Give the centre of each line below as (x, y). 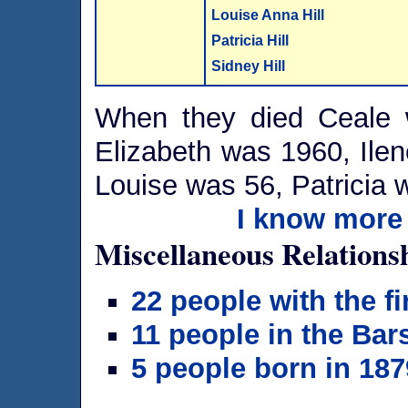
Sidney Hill (249, 66)
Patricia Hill (250, 41)
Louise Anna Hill (268, 15)
